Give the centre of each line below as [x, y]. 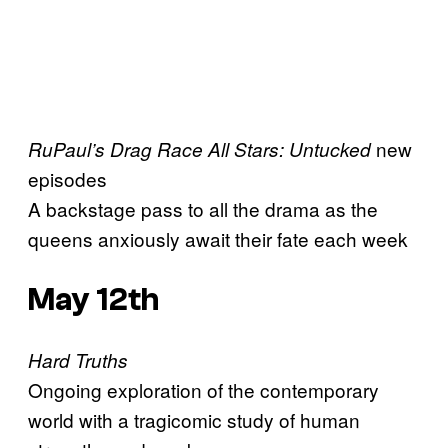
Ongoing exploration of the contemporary [203, 390]
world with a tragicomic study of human [194, 420]
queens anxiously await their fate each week [218, 239]
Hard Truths [78, 360]
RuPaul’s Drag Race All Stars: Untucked [199, 149]
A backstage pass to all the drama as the [203, 209]
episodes [67, 179]
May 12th [93, 299]
